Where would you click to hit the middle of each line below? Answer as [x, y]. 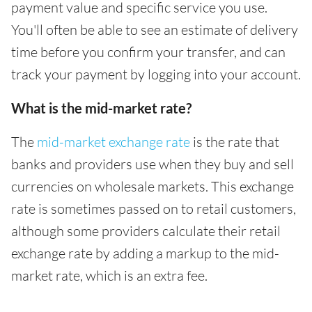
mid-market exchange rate [114, 141]
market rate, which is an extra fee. [109, 275]
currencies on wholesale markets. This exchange [153, 186]
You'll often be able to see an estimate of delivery [155, 29]
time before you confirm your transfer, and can [148, 52]
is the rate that [235, 141]
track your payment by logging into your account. [156, 74]
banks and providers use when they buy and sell [153, 164]
